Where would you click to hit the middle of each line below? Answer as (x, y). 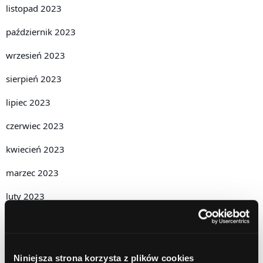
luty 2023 (25, 196)
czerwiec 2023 (35, 125)
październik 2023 (41, 31)
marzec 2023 (32, 172)
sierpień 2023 (34, 78)
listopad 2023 (34, 8)
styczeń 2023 (33, 219)
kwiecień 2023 (35, 149)
